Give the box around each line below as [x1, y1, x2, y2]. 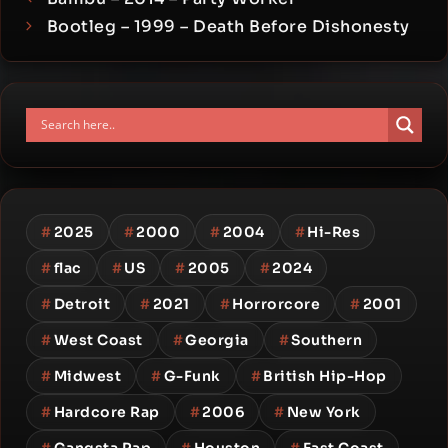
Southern [291, 330, 362, 349]
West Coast [53, 330, 143, 349]
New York [286, 402, 361, 421]
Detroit [53, 294, 110, 313]
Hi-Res [307, 222, 360, 241]
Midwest [53, 366, 121, 385]
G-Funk [163, 366, 221, 385]
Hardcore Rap [53, 402, 160, 421]
